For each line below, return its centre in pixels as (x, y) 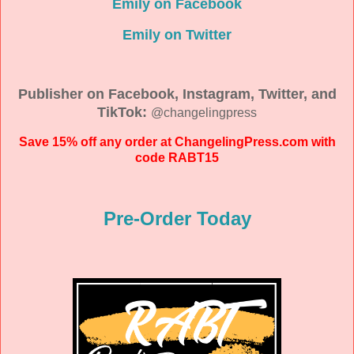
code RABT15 (177, 157)
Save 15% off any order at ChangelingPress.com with (177, 141)
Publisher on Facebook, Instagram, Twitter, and (177, 94)
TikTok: (124, 112)
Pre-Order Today (177, 219)
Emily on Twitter (177, 35)
